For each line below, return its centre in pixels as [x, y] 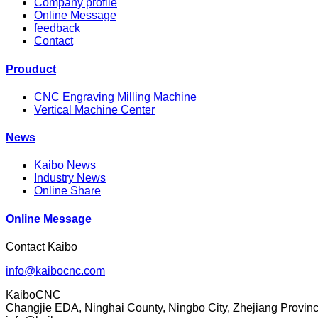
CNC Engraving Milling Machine [115, 97]
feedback [57, 28]
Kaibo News [65, 165]
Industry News [70, 178]
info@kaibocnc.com [55, 270]
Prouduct [31, 69]
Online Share [67, 191]
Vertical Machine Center [94, 109]
